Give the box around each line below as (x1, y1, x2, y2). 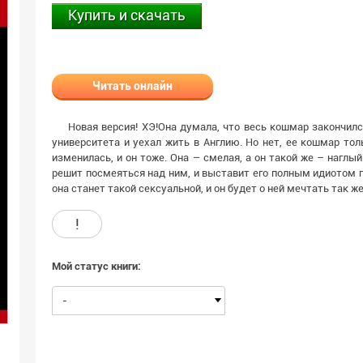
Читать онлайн (92, 79, 173, 92)
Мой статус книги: (52, 260, 141, 272)
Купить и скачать (68, 6, 186, 23)
